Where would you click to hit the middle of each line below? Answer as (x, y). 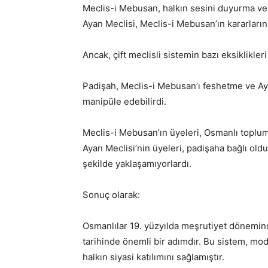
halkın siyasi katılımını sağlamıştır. (153, 257)
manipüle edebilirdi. (124, 101)
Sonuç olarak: (111, 194)
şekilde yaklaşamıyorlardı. (137, 163)
